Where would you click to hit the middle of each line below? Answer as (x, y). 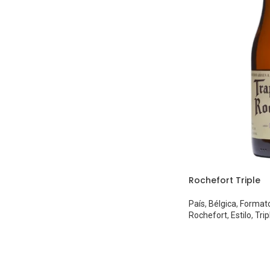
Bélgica (222, 203)
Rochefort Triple (224, 180)
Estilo (241, 215)
